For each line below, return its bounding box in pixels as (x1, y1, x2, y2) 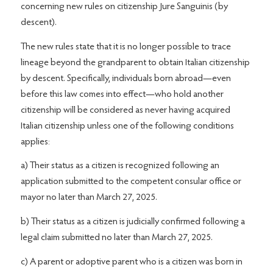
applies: (20, 136, 50, 147)
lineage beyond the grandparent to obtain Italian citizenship (20, 57, 250, 68)
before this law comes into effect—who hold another (20, 89, 224, 99)
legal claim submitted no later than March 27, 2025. (20, 233, 213, 243)
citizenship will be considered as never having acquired (20, 105, 230, 115)
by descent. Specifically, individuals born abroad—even (20, 73, 231, 83)
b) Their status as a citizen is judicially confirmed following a (20, 217, 245, 227)
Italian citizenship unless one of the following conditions (20, 121, 234, 131)
